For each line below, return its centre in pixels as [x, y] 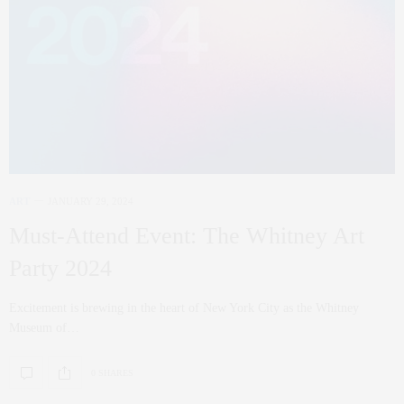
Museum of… [44, 328]
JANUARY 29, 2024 [91, 201]
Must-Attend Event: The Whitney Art [187, 236]
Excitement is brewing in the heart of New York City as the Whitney [184, 308]
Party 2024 [60, 268]
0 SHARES [112, 372]
